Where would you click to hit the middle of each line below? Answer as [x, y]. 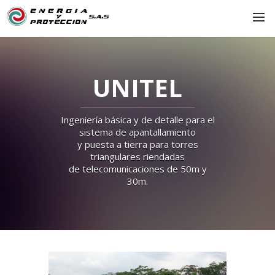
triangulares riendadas [137, 157]
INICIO [27, 38]
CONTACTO [37, 167]
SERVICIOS [36, 116]
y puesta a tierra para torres [137, 144]
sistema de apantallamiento [137, 132]
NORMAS [33, 90]
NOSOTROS [38, 64]
